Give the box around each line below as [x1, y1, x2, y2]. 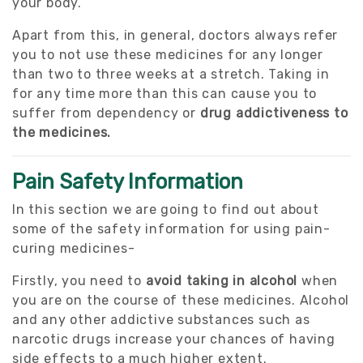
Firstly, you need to [12, 272, 146, 288]
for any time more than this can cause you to [12, 85, 318, 101]
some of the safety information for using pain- [12, 220, 331, 237]
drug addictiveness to [199, 105, 348, 121]
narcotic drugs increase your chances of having [12, 331, 335, 347]
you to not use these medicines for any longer [12, 46, 323, 62]
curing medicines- [12, 240, 135, 256]
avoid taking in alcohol [145, 272, 298, 288]
